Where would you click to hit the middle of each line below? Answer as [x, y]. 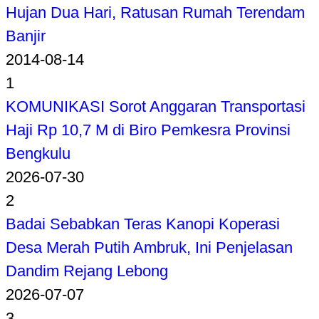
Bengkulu [38, 154]
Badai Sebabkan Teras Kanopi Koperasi [143, 224]
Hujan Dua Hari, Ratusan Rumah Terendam [155, 13]
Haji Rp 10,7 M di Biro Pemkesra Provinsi [148, 130]
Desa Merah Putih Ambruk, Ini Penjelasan [149, 248]
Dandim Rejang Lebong [87, 271]
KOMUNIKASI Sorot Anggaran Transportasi [156, 107]
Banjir [26, 36]
